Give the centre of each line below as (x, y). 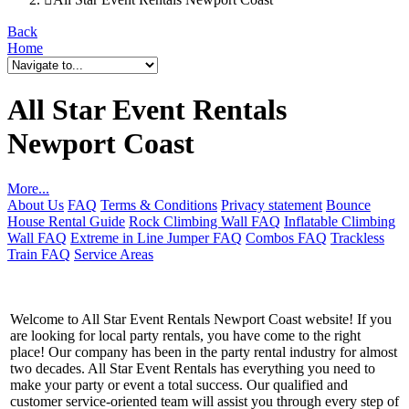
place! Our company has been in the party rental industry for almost (204, 351)
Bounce (348, 204)
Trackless (357, 237)
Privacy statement (272, 204)
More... (28, 188)
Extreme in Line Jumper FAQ (156, 237)
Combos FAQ (286, 237)
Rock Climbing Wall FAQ (204, 221)
